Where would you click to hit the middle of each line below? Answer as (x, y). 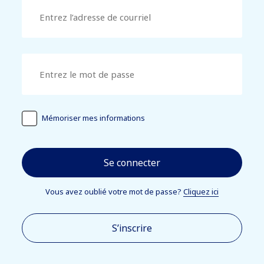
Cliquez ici (201, 191)
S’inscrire (132, 228)
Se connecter (132, 162)
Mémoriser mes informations (94, 118)
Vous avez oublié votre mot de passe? (114, 191)
